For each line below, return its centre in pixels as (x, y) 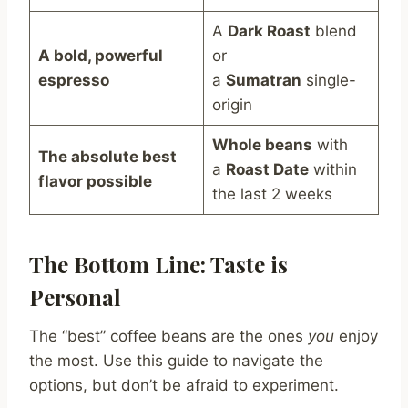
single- (328, 81)
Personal (75, 297)
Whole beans (262, 145)
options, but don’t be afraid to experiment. (184, 386)
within (332, 170)
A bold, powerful (100, 56)
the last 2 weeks (272, 194)
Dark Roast (269, 31)
